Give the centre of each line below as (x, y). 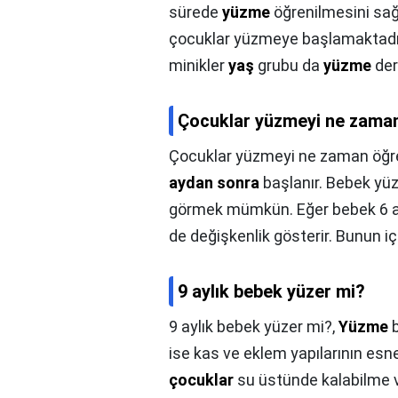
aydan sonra (214, 183)
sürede (195, 12)
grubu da (289, 66)
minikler (199, 66)
